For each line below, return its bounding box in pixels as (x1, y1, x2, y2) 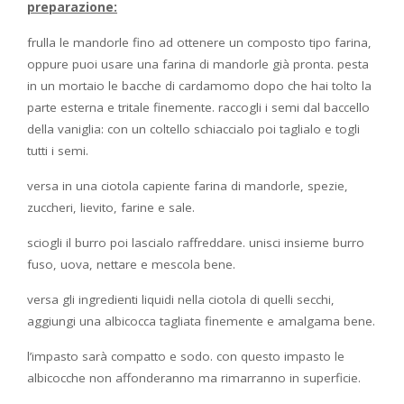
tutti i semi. (27, 142, 88, 159)
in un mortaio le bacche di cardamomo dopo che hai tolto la (27, 77, 372, 94)
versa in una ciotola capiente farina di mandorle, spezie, (27, 177, 348, 194)
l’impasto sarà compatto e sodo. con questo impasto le (27, 347, 344, 364)
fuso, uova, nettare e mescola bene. (27, 255, 235, 272)
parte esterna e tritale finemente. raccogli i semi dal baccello (27, 98, 370, 115)
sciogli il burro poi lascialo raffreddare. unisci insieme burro (27, 234, 364, 251)
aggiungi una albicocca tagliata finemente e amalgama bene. (27, 312, 375, 329)
